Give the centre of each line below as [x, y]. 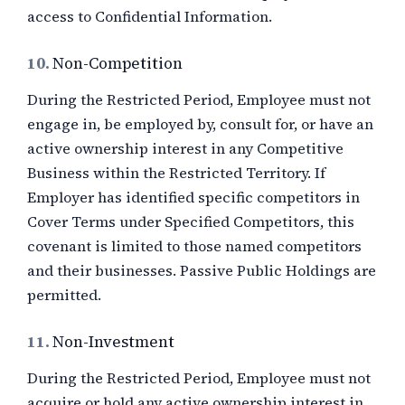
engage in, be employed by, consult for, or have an [200, 124]
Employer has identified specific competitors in [193, 197]
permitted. [64, 295]
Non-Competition [118, 63]
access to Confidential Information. [150, 16]
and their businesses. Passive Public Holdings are [202, 270]
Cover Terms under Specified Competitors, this [191, 221]
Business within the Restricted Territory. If [176, 173]
